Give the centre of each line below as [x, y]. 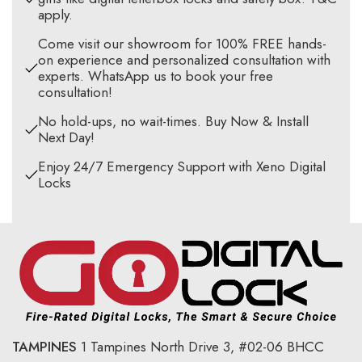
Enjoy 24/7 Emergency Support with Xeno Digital [182, 167]
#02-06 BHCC [279, 346]
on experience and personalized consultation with [184, 60]
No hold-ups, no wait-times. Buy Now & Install [173, 122]
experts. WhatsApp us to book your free [156, 76]
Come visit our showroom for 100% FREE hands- [182, 44]
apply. [55, 15]
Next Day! [66, 138]
